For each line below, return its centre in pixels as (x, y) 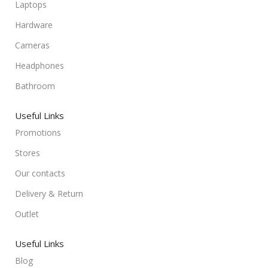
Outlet (27, 214)
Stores (28, 153)
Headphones (39, 66)
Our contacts (40, 173)
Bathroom (35, 86)
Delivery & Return (49, 194)
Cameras (32, 45)
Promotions (38, 133)
